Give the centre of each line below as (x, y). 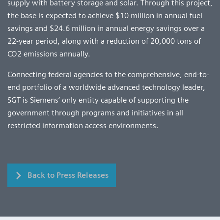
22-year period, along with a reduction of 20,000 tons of (104, 41)
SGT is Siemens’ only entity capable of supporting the (98, 100)
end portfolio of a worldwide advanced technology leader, (106, 87)
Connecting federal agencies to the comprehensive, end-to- (108, 74)
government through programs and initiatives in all (95, 112)
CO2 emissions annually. (49, 54)
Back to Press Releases (68, 175)
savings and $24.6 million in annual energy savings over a (106, 28)
